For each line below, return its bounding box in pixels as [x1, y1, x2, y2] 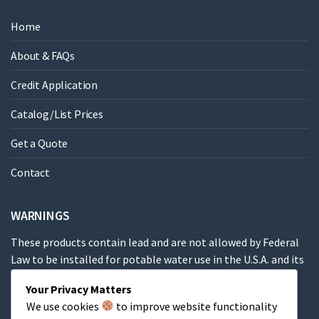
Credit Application [11, 78, 98, 92]
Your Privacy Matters [26, 281, 132, 296]
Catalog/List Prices [11, 107, 103, 121]
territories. [11, 269, 64, 283]
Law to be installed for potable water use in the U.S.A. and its [11, 252, 304, 266]
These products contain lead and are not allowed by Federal [11, 235, 299, 249]
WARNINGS [11, 207, 70, 224]
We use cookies [26, 298, 101, 313]
